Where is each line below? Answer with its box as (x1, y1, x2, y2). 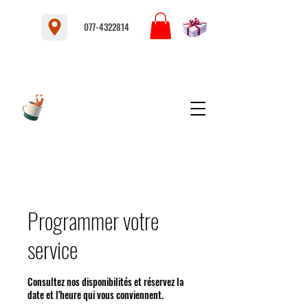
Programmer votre (27, 204, 159, 236)
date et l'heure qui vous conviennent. (27, 287, 164, 302)
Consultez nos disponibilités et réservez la (27, 274, 184, 289)
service (27, 233, 78, 265)
